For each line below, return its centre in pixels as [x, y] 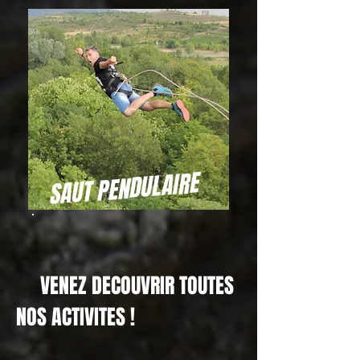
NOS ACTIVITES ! [76, 317]
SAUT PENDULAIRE [123, 189]
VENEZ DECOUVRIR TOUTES [137, 286]
